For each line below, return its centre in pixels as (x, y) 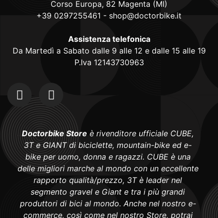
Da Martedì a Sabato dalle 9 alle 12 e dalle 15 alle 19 (109, 51)
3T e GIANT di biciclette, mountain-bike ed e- (108, 145)
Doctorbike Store (54, 134)
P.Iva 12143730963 (109, 63)
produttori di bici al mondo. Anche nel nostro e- (108, 204)
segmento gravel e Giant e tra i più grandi (108, 192)
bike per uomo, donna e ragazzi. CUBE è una (108, 157)
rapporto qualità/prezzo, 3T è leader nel (108, 180)
